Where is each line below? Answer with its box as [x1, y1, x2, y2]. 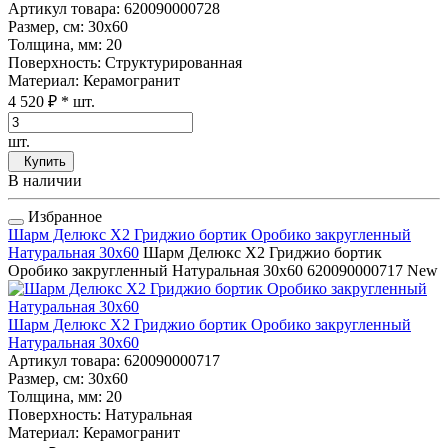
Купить [16, 154, 66, 170]
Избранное [24, 208, 102, 226]
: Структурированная [97, 54, 242, 72]
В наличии [8, 172, 82, 190]
